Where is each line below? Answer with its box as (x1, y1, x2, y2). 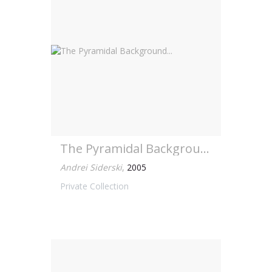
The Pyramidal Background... (200, 140, 209, 157)
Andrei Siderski (60, 161, 122, 173)
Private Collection (60, 180, 129, 192)
